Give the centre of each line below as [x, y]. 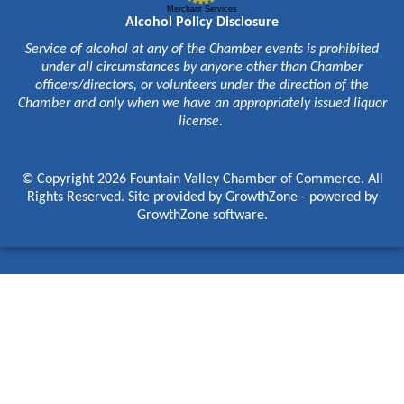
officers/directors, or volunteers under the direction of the [202, 86]
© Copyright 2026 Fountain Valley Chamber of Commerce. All [202, 180]
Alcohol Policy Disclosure [202, 23]
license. [202, 122]
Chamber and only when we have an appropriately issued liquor [202, 104]
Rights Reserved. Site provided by [126, 198]
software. [238, 216]
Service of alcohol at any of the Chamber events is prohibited [202, 50]
